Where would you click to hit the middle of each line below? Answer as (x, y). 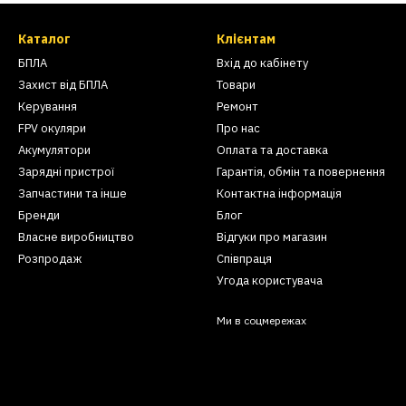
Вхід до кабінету (262, 63)
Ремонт (237, 107)
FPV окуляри (52, 129)
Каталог (44, 39)
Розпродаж (50, 259)
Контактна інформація (279, 194)
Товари (236, 85)
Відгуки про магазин (272, 237)
